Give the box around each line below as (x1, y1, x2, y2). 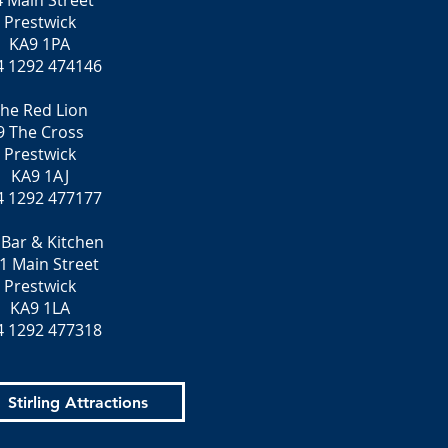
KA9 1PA (9, 33, 70, 55)
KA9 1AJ (10, 165, 69, 187)
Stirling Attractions (7, 392, 148, 412)
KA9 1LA (9, 297, 70, 319)
